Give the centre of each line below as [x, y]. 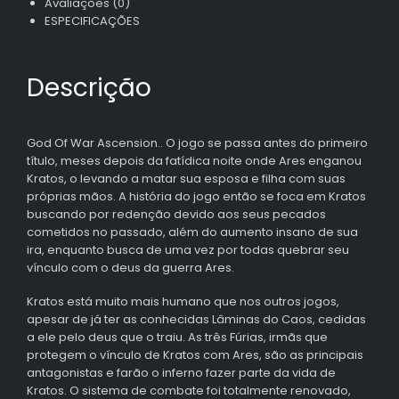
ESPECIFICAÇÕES [92, 20]
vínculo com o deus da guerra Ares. [130, 267]
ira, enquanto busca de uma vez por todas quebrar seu [188, 249]
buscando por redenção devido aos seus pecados [176, 214]
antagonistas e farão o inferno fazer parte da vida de [181, 373]
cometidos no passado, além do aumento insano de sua [192, 232]
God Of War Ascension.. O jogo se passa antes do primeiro [197, 142]
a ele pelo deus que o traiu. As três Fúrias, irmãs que [177, 338]
